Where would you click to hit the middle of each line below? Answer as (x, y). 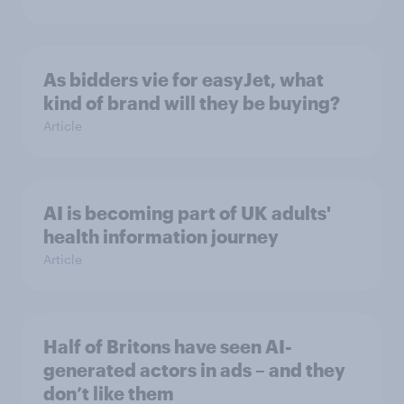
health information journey (161, 236)
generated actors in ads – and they (194, 369)
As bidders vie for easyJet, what (184, 79)
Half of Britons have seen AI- (168, 346)
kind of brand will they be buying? (192, 102)
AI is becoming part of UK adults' (187, 212)
